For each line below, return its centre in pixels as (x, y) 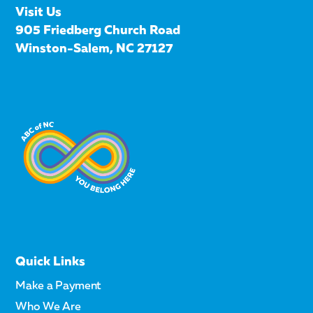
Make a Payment (59, 285)
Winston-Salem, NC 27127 (94, 47)
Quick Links (51, 260)
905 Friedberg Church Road (98, 29)
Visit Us (39, 11)
